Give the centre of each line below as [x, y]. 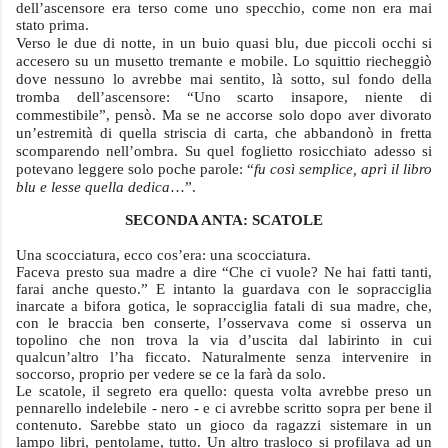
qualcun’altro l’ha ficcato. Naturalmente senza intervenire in [224, 357]
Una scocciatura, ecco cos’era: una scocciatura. [163, 255]
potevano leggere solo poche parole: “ [135, 169]
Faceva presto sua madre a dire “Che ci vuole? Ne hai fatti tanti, [224, 272]
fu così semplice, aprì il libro [343, 169]
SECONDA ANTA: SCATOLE [224, 220]
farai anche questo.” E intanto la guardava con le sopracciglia [224, 289]
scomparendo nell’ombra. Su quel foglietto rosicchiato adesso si [224, 151]
